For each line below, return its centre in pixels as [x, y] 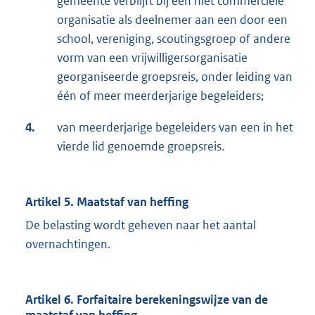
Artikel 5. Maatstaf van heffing [107, 202]
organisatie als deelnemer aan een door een [172, 20]
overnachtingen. [68, 244]
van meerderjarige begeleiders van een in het [175, 128]
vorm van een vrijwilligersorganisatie [152, 58]
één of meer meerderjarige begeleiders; [160, 96]
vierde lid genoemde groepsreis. [141, 147]
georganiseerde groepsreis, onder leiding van [175, 77]
